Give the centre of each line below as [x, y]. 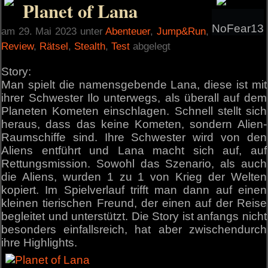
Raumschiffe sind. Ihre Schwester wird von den [134, 138]
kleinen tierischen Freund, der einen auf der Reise [134, 203]
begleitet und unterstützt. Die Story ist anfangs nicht [134, 217]
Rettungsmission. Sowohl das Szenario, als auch [134, 164]
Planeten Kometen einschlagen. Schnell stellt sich [134, 111]
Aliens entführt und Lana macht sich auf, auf [134, 151]
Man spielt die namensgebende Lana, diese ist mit [134, 85]
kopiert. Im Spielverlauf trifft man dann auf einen [134, 190]
